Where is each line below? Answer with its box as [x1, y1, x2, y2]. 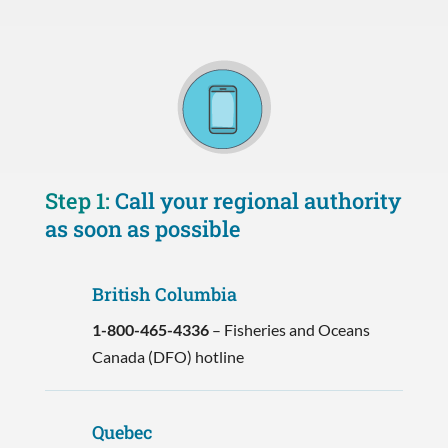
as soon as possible [44, 213, 241, 243]
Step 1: [44, 185, 115, 215]
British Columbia [91, 281, 237, 306]
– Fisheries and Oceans [208, 319, 370, 339]
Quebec [91, 419, 152, 444]
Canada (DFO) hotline [91, 346, 244, 366]
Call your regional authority [114, 185, 401, 215]
